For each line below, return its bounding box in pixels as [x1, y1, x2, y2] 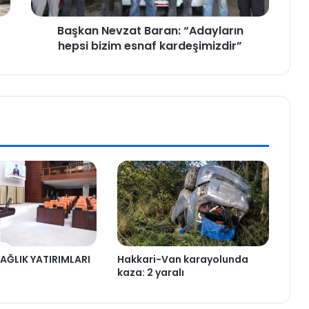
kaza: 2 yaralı [117, 266, 184, 280]
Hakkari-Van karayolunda [117, 252, 248, 267]
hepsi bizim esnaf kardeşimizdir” [58, 38, 242, 54]
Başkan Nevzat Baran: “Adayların [57, 23, 243, 39]
